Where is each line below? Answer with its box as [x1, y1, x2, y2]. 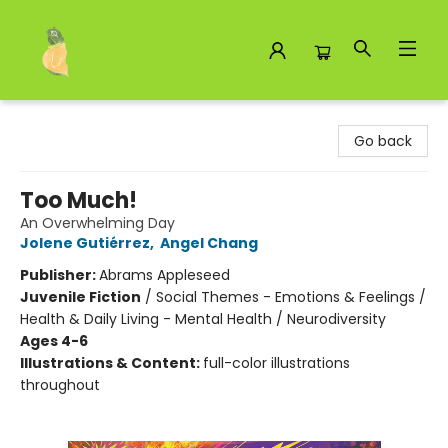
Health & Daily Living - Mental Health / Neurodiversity [20, 309, 386, 329]
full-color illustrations [203, 353, 350, 373]
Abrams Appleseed [99, 265, 230, 285]
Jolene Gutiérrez [20, 233, 150, 253]
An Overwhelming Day [20, 213, 175, 233]
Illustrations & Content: [20, 353, 203, 373]
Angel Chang [160, 233, 258, 253]
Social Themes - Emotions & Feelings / [156, 287, 426, 307]
